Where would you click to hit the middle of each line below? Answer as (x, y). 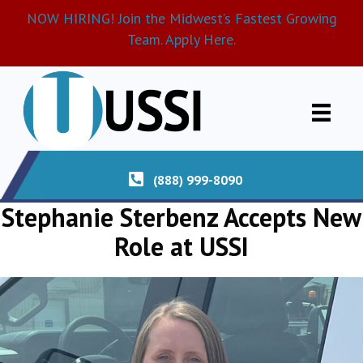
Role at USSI (181, 247)
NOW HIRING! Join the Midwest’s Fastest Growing (181, 18)
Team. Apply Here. (181, 39)
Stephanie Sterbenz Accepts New (181, 218)
